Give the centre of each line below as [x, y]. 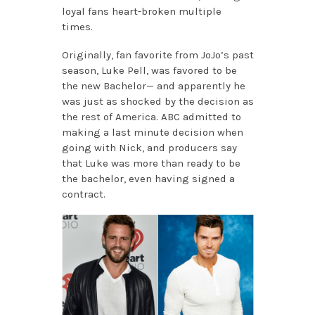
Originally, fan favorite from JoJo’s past [157, 54]
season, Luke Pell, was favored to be [149, 70]
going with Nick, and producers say [149, 147]
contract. [83, 194]
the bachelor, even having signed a [148, 178]
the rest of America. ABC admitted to [151, 116]
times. [77, 26]
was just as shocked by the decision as [157, 101]
